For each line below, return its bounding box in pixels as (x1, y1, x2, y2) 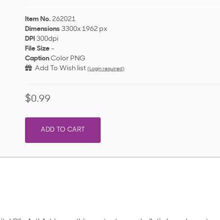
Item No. (25, 16, 51, 24)
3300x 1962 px (61, 26, 108, 33)
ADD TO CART (41, 127, 85, 134)
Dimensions (25, 26, 60, 33)
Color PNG (51, 55, 86, 63)
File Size (25, 45, 50, 53)
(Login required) (87, 67, 125, 72)
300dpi (36, 35, 59, 43)
